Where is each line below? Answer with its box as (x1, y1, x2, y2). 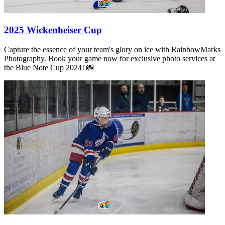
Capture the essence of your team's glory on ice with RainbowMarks (4, 45, 220, 54)
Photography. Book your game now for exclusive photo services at (4, 54, 215, 63)
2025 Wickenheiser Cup (4, 24, 102, 35)
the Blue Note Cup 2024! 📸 (4, 63, 94, 72)
